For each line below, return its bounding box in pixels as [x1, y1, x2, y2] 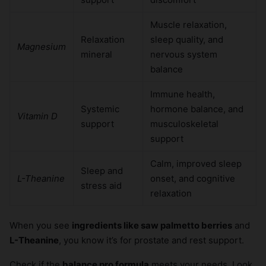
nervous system [150, 49, 217, 61]
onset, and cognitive [150, 173, 235, 185]
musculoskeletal [150, 118, 218, 130]
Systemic [81, 103, 119, 115]
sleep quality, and [150, 34, 223, 46]
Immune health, [150, 88, 215, 100]
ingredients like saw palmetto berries [72, 220, 232, 232]
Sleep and [81, 165, 123, 177]
